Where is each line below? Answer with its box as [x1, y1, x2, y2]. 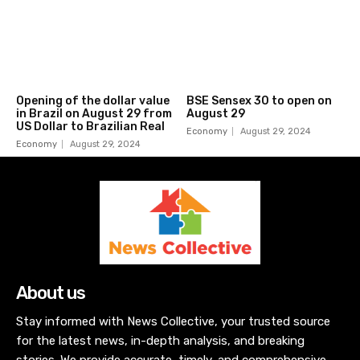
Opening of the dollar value [16, 93, 170, 108]
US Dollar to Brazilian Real [16, 119, 165, 133]
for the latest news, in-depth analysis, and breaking [16, 333, 305, 349]
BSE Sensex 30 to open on [186, 93, 332, 108]
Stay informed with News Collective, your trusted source [16, 314, 330, 329]
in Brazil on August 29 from [16, 106, 172, 121]
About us [16, 282, 85, 305]
